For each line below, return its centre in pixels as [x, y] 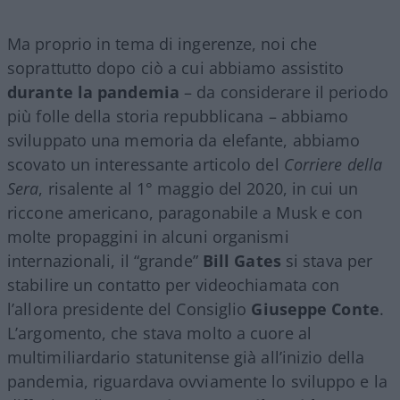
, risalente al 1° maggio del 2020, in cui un [198, 188]
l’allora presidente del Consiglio [129, 308]
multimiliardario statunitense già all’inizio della [186, 357]
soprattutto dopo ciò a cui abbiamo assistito [176, 67]
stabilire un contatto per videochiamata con [174, 284]
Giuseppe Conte [315, 308]
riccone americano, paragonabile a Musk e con [185, 212]
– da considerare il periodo [283, 92]
